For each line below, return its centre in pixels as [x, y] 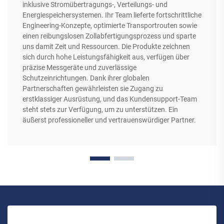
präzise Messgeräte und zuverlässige [79, 68]
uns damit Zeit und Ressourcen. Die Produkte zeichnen [106, 47]
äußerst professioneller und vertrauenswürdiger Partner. [109, 120]
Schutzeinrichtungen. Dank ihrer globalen [86, 78]
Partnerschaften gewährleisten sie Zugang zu [93, 89]
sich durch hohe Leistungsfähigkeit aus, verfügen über [106, 57]
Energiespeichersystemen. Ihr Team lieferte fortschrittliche [112, 15]
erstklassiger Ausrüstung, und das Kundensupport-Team [110, 99]
